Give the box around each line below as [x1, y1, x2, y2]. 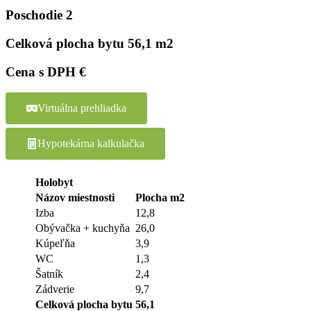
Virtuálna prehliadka [37, 102, 126, 115]
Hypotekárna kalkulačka [37, 137, 144, 150]
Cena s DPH [6, 64, 79, 79]
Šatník [35, 268, 63, 280]
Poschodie [6, 8, 66, 23]
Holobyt [35, 176, 73, 189]
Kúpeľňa [35, 237, 75, 250]
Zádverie [35, 283, 74, 296]
